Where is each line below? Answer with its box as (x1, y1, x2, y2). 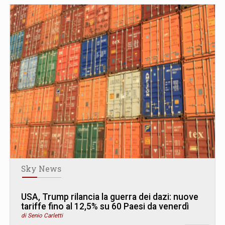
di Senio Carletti (21, 212, 63, 219)
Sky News (21, 164, 61, 174)
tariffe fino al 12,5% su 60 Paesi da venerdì (21, 201, 189, 212)
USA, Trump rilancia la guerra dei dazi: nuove (21, 192, 198, 202)
